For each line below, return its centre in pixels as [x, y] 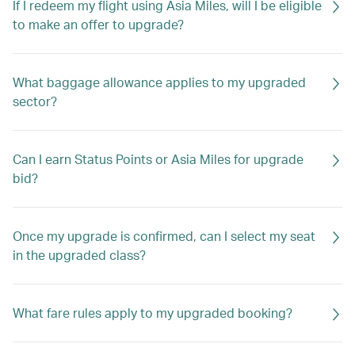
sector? [35, 101]
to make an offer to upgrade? [98, 24]
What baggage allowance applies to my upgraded [159, 82]
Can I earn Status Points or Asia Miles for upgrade [158, 159]
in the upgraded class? [79, 255]
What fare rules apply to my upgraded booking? [153, 313]
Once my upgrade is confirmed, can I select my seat [164, 236]
